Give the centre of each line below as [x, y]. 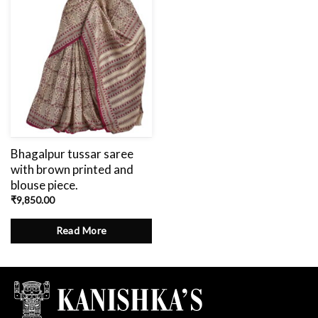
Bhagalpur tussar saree [72, 154]
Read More [81, 230]
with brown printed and [72, 170]
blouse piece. [44, 185]
